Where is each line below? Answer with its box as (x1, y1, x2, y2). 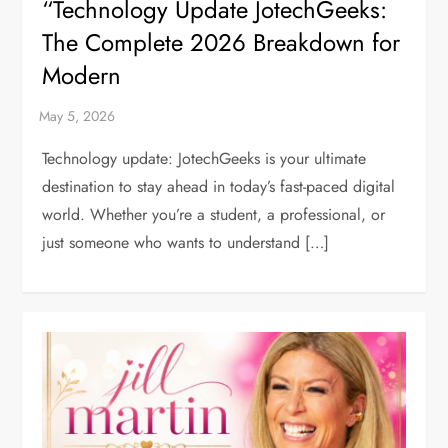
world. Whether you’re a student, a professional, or (42, 202, 386, 226)
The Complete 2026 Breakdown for (42, 24, 401, 60)
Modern (42, 57, 122, 93)
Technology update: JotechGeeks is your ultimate (42, 146, 367, 170)
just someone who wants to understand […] (42, 230, 330, 254)
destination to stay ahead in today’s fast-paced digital (42, 174, 396, 198)
